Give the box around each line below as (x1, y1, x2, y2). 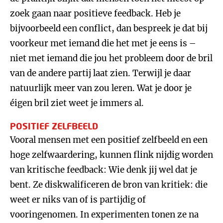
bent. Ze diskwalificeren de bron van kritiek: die (10, 179, 208, 190)
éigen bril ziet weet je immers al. (10, 98, 144, 109)
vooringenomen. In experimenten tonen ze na (10, 209, 199, 220)
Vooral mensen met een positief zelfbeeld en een (10, 134, 208, 145)
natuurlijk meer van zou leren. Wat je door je (10, 83, 192, 94)
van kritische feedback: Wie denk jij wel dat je (10, 164, 197, 175)
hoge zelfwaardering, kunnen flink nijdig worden (10, 149, 213, 160)
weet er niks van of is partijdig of (10, 194, 146, 205)
